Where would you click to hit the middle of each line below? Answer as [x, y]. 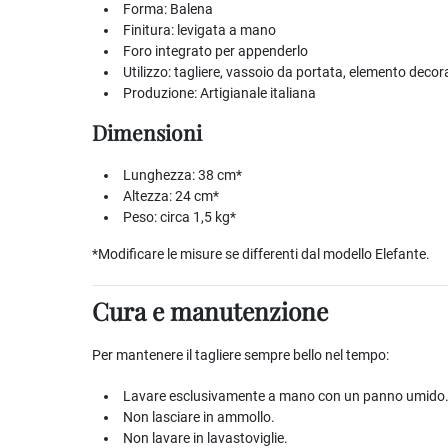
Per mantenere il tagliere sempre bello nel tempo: [240, 355]
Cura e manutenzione [210, 310]
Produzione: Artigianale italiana [219, 93]
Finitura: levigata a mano [199, 30]
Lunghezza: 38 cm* [182, 175]
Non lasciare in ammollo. [199, 417]
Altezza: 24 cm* [171, 196]
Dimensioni [147, 132]
